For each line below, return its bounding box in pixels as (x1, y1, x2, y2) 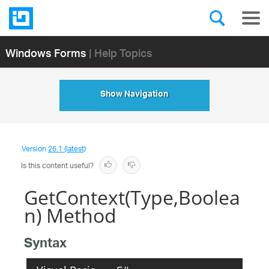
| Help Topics (88, 38, 153, 66)
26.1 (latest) (48, 141, 86, 157)
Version (22, 141, 48, 157)
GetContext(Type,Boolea (24, 184, 240, 210)
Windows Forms (5, 38, 86, 66)
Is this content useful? (21, 158, 94, 174)
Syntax (24, 232, 67, 259)
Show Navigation (100, 87, 169, 104)
